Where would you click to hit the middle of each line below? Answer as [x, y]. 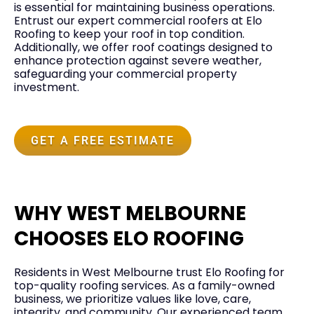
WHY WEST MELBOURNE [130, 214]
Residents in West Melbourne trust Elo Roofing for [149, 273]
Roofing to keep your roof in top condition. [129, 34]
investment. [47, 88]
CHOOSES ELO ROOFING [129, 239]
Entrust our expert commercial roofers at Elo [138, 21]
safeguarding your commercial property [125, 74]
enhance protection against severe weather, [138, 61]
